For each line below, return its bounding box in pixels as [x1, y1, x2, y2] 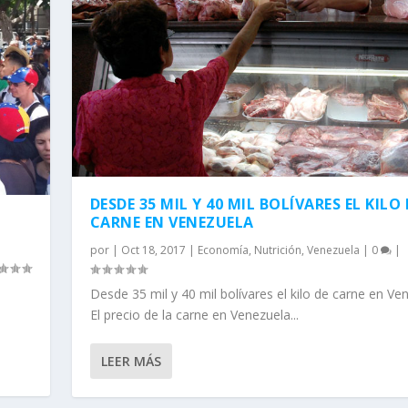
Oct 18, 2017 [120, 242, 186, 259]
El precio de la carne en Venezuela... [89, 306, 299, 324]
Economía [197, 242, 249, 259]
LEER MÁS [100, 352, 161, 371]
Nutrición [253, 242, 301, 259]
